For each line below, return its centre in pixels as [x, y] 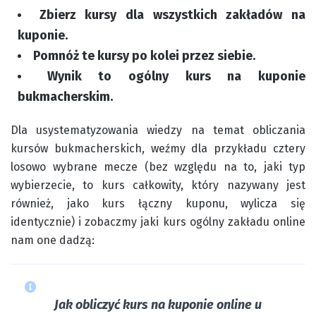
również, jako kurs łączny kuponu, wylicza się [158, 203]
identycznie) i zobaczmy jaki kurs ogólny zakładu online [158, 222]
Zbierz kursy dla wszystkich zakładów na [172, 15]
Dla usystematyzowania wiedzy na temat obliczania [158, 130]
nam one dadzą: [53, 240]
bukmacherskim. [65, 97]
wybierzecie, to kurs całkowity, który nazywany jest [158, 185]
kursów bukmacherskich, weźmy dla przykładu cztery [158, 148]
